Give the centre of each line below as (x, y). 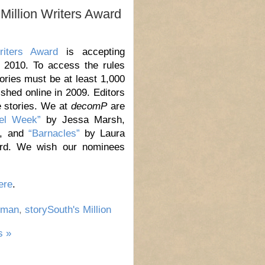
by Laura (102, 134)
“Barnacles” (54, 134)
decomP (89, 106)
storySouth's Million (68, 209)
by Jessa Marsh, (83, 120)
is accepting (92, 52)
